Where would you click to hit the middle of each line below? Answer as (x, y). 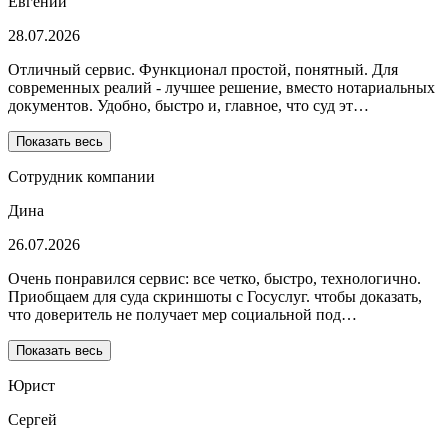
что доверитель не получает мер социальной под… (182, 315)
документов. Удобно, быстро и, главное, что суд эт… (188, 106)
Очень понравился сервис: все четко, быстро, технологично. (214, 279)
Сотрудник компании (81, 177)
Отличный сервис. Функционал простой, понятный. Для (203, 70)
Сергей (32, 420)
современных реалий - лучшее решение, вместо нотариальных (221, 88)
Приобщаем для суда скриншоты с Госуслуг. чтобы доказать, (215, 297)
